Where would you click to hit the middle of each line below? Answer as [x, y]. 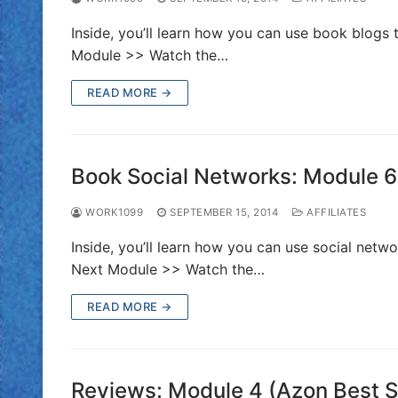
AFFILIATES [334, 212]
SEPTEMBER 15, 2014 [224, 212]
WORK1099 [112, 212]
